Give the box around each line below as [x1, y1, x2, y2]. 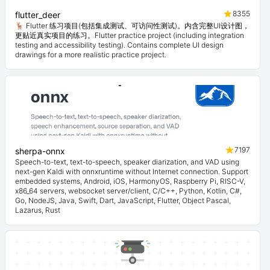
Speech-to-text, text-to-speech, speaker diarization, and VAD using [15, 157, 239, 166]
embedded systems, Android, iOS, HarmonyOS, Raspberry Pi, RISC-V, [15, 177, 245, 186]
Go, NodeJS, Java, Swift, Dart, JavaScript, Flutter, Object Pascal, [15, 196, 231, 205]
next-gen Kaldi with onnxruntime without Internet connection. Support [15, 167, 248, 176]
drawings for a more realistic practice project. [15, 50, 166, 59]
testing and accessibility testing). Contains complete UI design [15, 40, 224, 49]
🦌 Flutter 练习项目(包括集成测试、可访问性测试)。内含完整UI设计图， [15, 21, 250, 30]
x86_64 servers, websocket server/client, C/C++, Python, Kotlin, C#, [15, 186, 242, 195]
